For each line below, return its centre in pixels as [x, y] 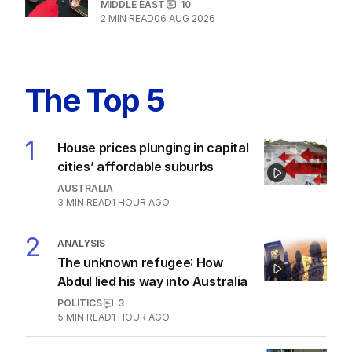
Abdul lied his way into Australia [152, 282]
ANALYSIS [81, 244]
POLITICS [79, 303]
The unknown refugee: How [140, 263]
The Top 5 [95, 101]
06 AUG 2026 [185, 19]
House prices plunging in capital [153, 148]
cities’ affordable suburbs [136, 167]
